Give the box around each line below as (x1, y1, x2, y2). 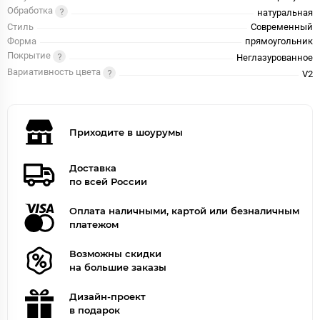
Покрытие (7, 50, 53, 61)
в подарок (69, 304, 120, 316)
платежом (69, 219, 119, 231)
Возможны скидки (69, 248, 161, 260)
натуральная (257, 7, 313, 19)
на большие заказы (69, 261, 166, 274)
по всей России (69, 176, 147, 188)
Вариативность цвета (7, 66, 103, 78)
